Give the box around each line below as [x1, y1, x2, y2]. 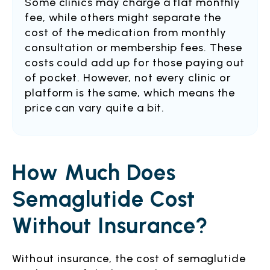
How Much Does [12, 160, 176, 186]
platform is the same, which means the [25, 86, 236, 99]
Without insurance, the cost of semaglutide [12, 252, 246, 265]
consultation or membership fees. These [25, 41, 243, 54]
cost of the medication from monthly [25, 26, 227, 39]
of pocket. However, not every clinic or [25, 71, 231, 84]
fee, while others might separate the [25, 11, 222, 24]
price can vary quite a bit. [25, 101, 165, 115]
